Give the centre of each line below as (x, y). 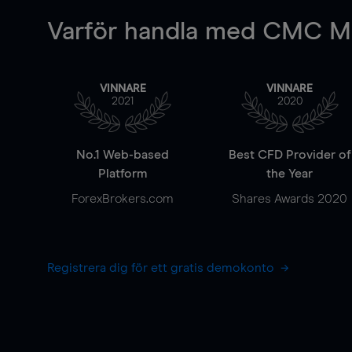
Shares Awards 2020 (290, 199)
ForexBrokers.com (123, 199)
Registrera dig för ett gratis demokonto (162, 268)
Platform (123, 174)
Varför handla (126, 32)
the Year (290, 174)
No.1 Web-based (123, 155)
